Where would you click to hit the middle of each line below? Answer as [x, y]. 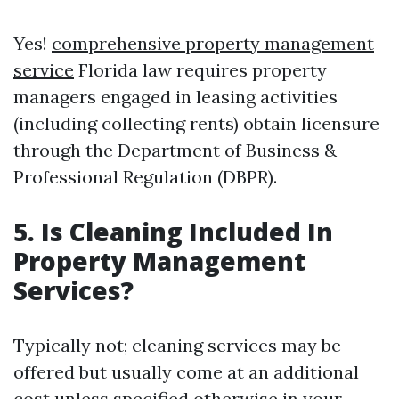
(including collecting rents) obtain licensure [196, 123]
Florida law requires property [200, 70]
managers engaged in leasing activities [175, 97]
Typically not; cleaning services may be [177, 345]
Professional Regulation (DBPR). [145, 177]
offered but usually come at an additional [186, 372]
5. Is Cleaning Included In [173, 232]
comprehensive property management [213, 43]
